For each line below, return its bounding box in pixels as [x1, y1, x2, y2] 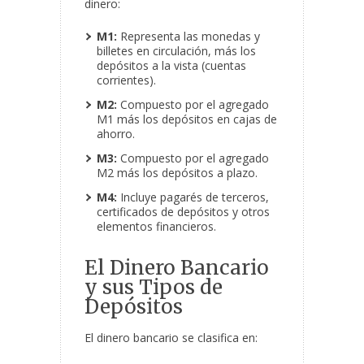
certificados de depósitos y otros [97, 204, 270, 220]
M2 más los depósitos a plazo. [97, 165, 258, 181]
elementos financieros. [97, 219, 216, 235]
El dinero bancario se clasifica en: [84, 330, 258, 346]
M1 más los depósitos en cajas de [97, 111, 277, 128]
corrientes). [97, 72, 156, 89]
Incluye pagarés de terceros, [117, 189, 269, 206]
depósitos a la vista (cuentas [97, 58, 246, 74]
